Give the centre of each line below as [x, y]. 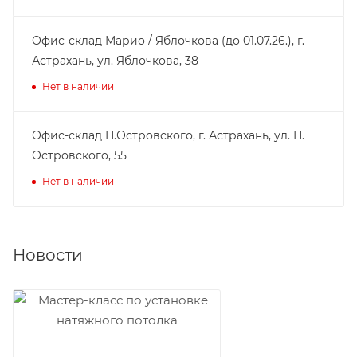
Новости [48, 255]
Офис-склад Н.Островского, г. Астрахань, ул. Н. [168, 135]
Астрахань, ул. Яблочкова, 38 [115, 60]
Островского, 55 [79, 155]
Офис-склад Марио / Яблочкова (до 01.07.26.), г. [168, 40]
